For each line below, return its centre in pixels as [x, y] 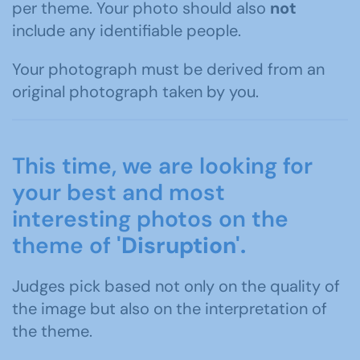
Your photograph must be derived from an [168, 69]
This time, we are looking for [162, 166]
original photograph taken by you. [135, 92]
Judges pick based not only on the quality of [176, 286]
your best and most [119, 192]
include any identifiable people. [127, 31]
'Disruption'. [184, 245]
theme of [64, 245]
